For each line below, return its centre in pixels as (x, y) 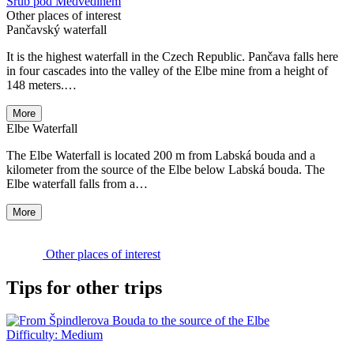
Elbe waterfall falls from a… (77, 183)
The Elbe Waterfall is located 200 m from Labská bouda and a (161, 155)
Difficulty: (34, 335)
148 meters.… (41, 85)
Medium (82, 335)
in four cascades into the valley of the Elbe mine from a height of (167, 70)
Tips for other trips (84, 287)
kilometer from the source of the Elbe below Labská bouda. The (166, 169)
